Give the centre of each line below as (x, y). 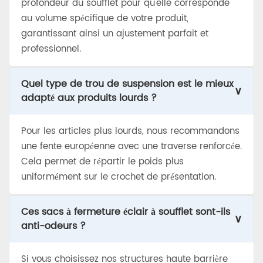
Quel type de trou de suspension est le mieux (127, 84)
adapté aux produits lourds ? (89, 98)
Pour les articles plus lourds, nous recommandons (130, 131)
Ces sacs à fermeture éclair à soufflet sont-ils (126, 212)
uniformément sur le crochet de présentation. (119, 177)
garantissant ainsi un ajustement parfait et (115, 34)
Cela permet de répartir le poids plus (102, 162)
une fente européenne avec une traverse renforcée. (131, 147)
